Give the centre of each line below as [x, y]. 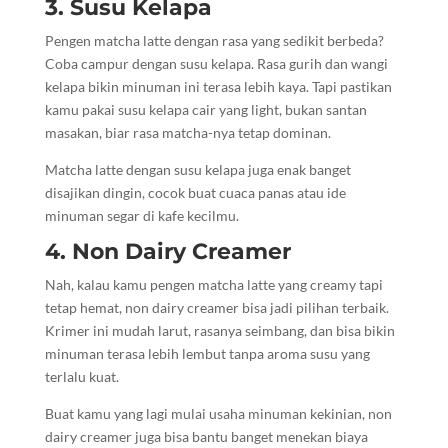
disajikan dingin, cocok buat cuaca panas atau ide [195, 193]
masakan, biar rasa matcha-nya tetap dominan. [187, 133]
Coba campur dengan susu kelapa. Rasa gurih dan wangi [216, 64]
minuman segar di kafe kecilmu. [141, 216]
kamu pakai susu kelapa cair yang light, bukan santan [205, 110]
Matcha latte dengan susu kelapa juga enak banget [197, 170]
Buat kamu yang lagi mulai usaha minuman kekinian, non [218, 414]
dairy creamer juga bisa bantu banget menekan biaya [206, 437]
